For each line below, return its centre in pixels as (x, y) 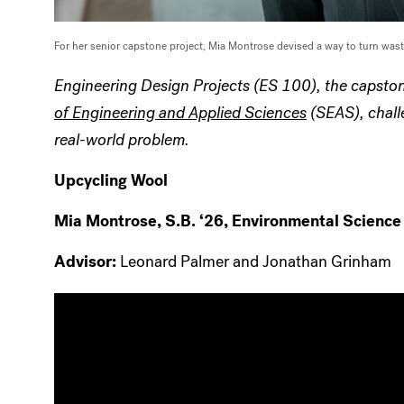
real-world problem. (122, 139)
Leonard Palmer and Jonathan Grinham (254, 261)
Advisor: (85, 261)
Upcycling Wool (111, 180)
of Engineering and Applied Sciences (180, 112)
